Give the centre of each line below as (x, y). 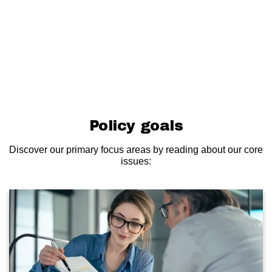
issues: (136, 161)
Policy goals (136, 125)
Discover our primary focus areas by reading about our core (136, 149)
